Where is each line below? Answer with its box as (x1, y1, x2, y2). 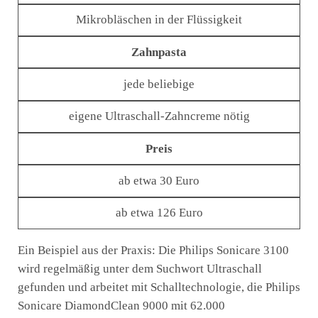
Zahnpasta (131, 45, 187, 59)
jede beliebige (124, 77, 194, 91)
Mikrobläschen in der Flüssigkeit (76, 13, 242, 27)
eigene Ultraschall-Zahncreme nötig (68, 109, 250, 124)
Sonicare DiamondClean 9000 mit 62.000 (18, 299, 225, 313)
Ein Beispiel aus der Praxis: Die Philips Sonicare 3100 (18, 243, 289, 258)
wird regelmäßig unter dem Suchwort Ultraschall (18, 262, 262, 276)
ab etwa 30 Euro (119, 173, 199, 187)
